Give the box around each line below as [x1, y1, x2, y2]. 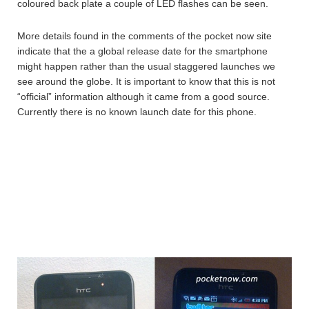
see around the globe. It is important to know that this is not [17, 76, 275, 88]
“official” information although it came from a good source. [17, 91, 270, 103]
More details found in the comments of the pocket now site [17, 30, 272, 42]
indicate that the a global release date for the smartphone [17, 46, 268, 57]
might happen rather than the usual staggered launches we [17, 61, 275, 72]
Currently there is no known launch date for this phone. [17, 106, 257, 118]
